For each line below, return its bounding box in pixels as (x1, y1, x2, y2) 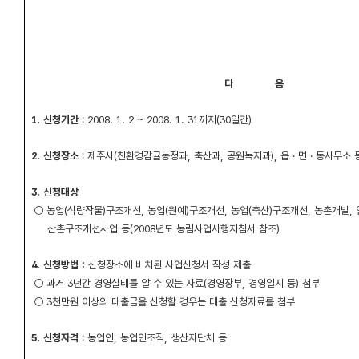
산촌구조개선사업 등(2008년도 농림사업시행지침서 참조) (31, 223, 280, 236)
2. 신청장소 (31, 150, 79, 163)
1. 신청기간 (31, 114, 79, 127)
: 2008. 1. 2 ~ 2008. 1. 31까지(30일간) (79, 114, 252, 127)
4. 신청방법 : (31, 259, 88, 272)
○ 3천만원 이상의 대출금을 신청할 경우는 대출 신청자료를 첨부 (31, 296, 295, 309)
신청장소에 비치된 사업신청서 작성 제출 (88, 259, 251, 272)
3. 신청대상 (31, 186, 79, 199)
